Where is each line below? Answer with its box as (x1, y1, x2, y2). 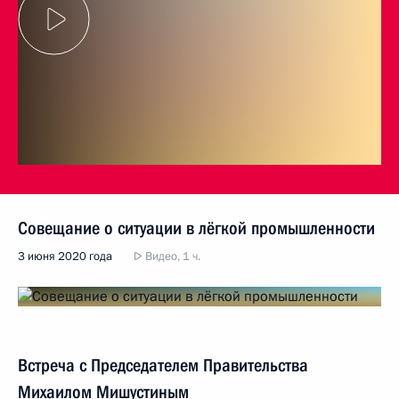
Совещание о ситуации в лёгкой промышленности (18, 216, 375, 239)
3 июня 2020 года (18, 248, 112, 265)
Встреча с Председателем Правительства (18, 354, 308, 376)
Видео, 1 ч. (142, 248, 200, 265)
